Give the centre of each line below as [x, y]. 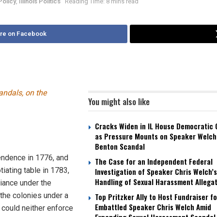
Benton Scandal [120, 147]
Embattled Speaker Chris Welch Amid [153, 207]
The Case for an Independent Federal [154, 162]
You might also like [119, 102]
